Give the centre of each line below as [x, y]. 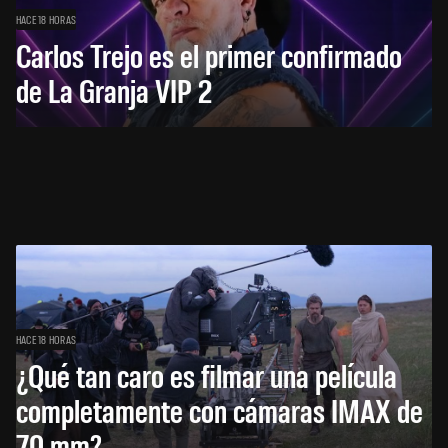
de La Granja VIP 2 [114, 89]
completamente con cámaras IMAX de [219, 409]
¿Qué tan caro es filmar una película [206, 374]
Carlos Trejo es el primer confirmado [209, 54]
